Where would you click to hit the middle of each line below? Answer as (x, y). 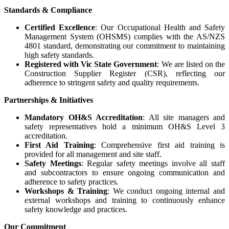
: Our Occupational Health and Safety (160, 27)
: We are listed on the (191, 64)
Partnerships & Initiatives (49, 100)
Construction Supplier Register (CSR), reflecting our (125, 73)
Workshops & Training (66, 191)
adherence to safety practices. (72, 181)
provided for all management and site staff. (93, 154)
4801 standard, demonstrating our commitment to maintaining (125, 45)
